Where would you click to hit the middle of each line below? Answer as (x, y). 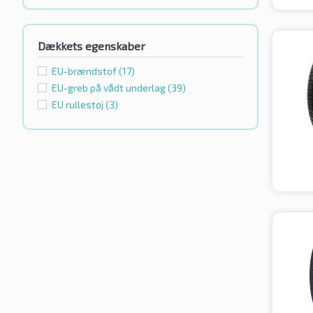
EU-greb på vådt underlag (110, 88)
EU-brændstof (85, 71)
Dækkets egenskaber (92, 46)
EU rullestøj (79, 105)
